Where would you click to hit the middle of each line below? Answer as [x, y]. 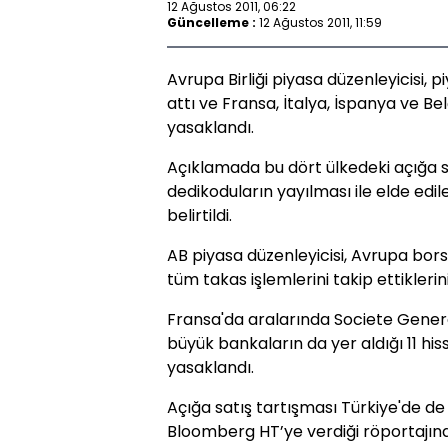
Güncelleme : [211, 22]
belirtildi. [199, 215]
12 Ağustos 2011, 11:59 [320, 22]
